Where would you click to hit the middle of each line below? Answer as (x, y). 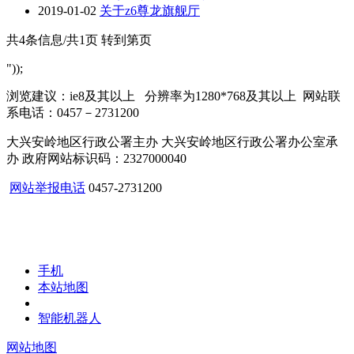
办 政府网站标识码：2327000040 (98, 159)
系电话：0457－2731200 (73, 113)
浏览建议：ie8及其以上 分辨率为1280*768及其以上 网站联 (173, 96)
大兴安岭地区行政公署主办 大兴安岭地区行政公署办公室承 (172, 142)
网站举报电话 (47, 188)
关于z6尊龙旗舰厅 (150, 11)
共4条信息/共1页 (52, 40)
